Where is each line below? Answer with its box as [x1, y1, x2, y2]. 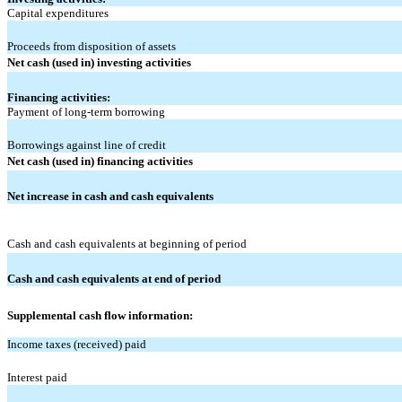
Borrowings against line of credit [7, 137, 166, 152]
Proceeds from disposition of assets [7, 39, 176, 53]
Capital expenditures [7, 5, 109, 20]
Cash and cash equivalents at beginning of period [7, 236, 247, 250]
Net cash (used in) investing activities [7, 55, 191, 69]
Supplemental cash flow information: [7, 308, 193, 322]
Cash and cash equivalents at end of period [7, 271, 221, 285]
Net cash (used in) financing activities [7, 153, 193, 168]
